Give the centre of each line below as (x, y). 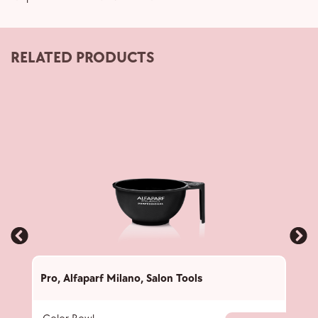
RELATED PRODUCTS (83, 58)
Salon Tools (174, 279)
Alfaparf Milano (102, 279)
